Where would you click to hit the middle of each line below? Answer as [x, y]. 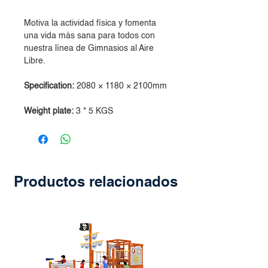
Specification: [50, 86]
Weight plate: [50, 111]
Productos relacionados [96, 181]
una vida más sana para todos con [89, 36]
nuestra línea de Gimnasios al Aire [89, 48]
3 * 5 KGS [95, 111]
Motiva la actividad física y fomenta [90, 23]
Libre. [35, 61]
